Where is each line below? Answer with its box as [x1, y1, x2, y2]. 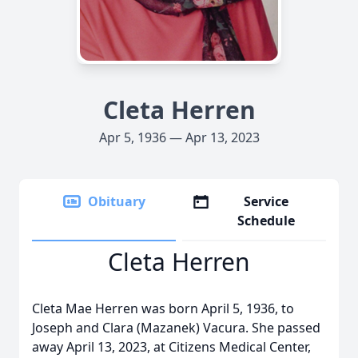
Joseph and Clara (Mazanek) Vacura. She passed [32, 319, 320, 336]
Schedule [237, 212, 296, 229]
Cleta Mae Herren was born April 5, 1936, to [32, 300, 294, 317]
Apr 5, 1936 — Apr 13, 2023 [98, 129, 260, 146]
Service [244, 193, 289, 210]
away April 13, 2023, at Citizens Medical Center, [32, 338, 311, 356]
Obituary [88, 193, 145, 210]
